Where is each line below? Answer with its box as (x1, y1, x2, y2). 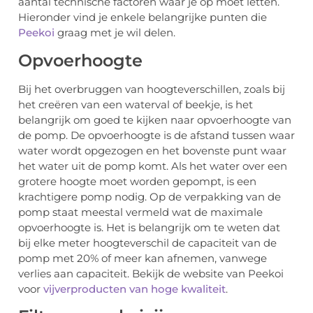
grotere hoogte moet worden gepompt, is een (18, 174, 256, 188)
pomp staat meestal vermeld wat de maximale (18, 205, 263, 219)
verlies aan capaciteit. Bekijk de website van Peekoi (18, 266, 284, 280)
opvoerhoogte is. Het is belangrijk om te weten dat (18, 220, 280, 234)
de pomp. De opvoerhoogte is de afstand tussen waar (18, 128, 295, 142)
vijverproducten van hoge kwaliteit (43, 282, 226, 296)
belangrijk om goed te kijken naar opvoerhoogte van (18, 112, 291, 126)
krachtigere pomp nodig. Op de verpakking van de (18, 189, 281, 203)
